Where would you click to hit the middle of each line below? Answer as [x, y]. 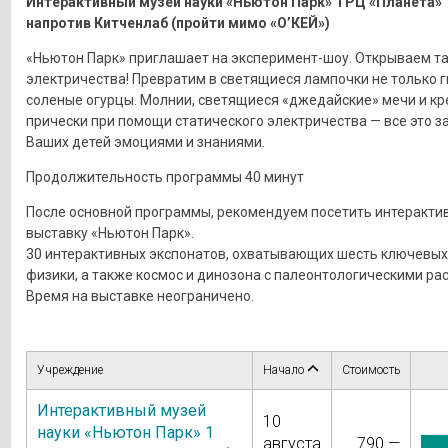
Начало [284, 369]
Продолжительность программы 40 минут [164, 176]
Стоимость [370, 369]
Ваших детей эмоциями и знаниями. [145, 141]
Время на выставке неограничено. [139, 295]
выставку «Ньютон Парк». [109, 232]
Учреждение [69, 369]
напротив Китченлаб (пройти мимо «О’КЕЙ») [177, 22]
